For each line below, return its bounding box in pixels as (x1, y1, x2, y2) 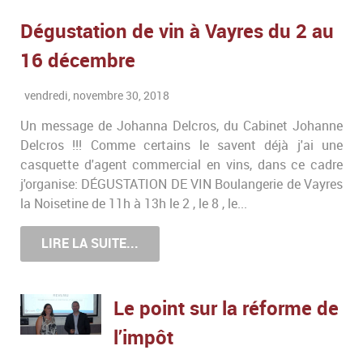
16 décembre (20, 48, 135, 72)
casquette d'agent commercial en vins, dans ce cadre (20, 156, 343, 173)
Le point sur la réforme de (113, 297, 339, 321)
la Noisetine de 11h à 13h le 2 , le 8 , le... (20, 195, 247, 211)
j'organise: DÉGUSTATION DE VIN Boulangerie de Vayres (20, 176, 343, 192)
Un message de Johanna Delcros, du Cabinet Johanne (20, 117, 343, 134)
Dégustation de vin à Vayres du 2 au (20, 19, 334, 43)
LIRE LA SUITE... (41, 235, 139, 251)
